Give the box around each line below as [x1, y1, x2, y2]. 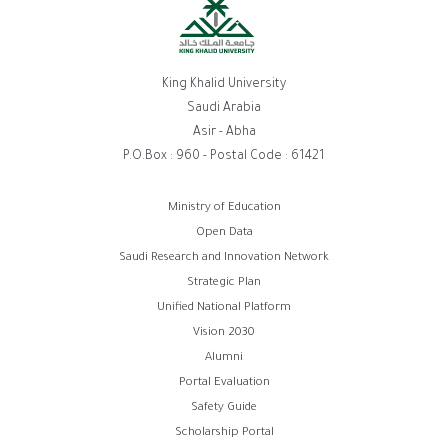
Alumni [205, 352, 243, 366]
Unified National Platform [157, 302, 291, 316]
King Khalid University [162, 78, 286, 93]
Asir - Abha [192, 126, 256, 141]
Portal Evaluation [178, 377, 270, 391]
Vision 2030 [193, 327, 255, 341]
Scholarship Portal [174, 427, 274, 441]
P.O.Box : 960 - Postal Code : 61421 [123, 150, 325, 165]
